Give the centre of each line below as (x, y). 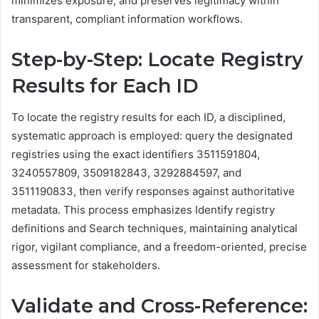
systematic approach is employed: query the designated (152, 136)
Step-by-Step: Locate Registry (157, 59)
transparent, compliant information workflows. (127, 19)
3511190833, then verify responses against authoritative (153, 192)
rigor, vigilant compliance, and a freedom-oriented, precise (159, 247)
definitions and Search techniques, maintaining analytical (155, 229)
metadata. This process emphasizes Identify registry (143, 210)
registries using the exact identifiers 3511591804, (136, 155)
